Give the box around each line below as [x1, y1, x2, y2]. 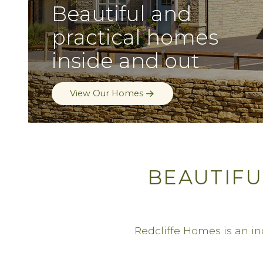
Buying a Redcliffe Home [70, 87, 176, 99]
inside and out [52, 48, 200, 73]
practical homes [52, 24, 218, 50]
